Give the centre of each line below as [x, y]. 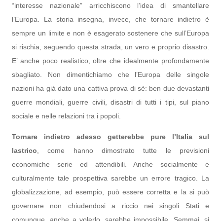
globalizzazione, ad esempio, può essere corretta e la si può [110, 192]
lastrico [24, 150]
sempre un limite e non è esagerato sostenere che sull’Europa [110, 33]
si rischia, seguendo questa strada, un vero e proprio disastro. [110, 47]
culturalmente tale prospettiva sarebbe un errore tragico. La [110, 178]
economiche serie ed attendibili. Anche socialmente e [110, 164]
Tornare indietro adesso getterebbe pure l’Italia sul [110, 137]
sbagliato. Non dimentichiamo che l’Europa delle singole [110, 74]
